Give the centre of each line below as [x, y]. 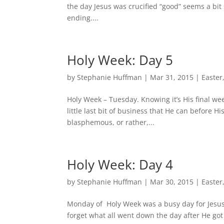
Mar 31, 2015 [172, 77]
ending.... [83, 18]
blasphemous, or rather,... [111, 122]
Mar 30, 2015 [172, 182]
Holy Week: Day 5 [120, 60]
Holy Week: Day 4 [120, 164]
